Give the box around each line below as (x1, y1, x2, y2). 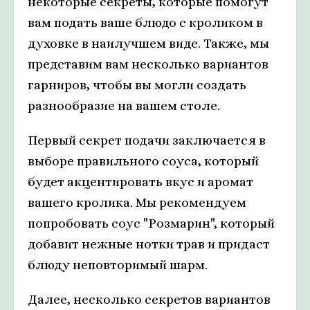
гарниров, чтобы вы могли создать (28, 77, 246, 93)
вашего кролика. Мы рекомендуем (28, 195, 246, 210)
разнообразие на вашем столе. (28, 98, 220, 113)
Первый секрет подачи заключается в (28, 133, 266, 148)
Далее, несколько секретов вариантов (28, 292, 271, 307)
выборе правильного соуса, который (28, 154, 259, 169)
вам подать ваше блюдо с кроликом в (28, 15, 263, 30)
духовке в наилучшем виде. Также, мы (28, 36, 269, 51)
